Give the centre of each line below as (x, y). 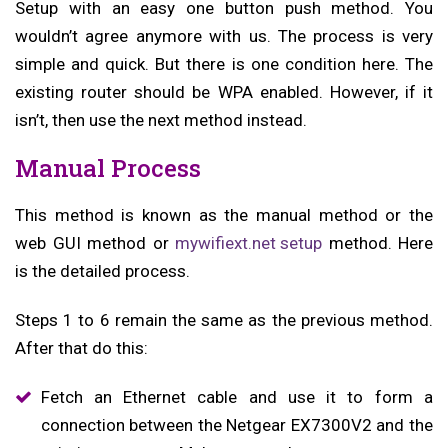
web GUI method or (95, 242)
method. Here (377, 242)
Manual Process (108, 167)
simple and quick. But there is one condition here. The (224, 63)
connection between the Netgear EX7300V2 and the (236, 425)
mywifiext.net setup (248, 242)
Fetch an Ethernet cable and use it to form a (236, 397)
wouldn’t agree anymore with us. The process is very (224, 35)
